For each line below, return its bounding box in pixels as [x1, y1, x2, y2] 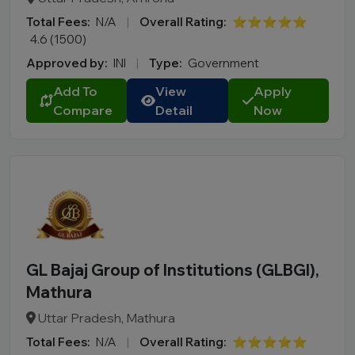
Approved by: [26, 55, 107, 71]
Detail [155, 102, 193, 118]
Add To [53, 83, 97, 99]
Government [188, 55, 259, 71]
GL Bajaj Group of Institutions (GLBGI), [26, 260, 319, 280]
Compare [53, 102, 113, 118]
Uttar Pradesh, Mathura [36, 310, 175, 326]
